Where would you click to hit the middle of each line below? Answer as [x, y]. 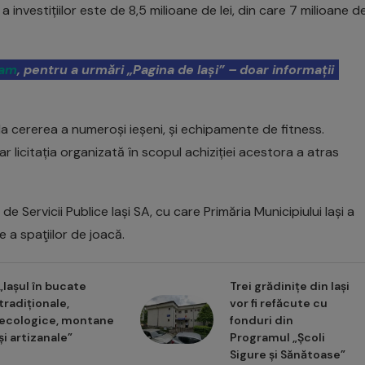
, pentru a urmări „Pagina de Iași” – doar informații [176, 69]
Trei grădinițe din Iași [289, 286]
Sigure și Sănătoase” [287, 354]
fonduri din [261, 320]
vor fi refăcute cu [278, 303]
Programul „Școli [277, 337]
